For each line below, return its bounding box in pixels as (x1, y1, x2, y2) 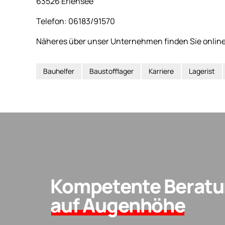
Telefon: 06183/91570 (36, 15, 115, 27)
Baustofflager (89, 66, 134, 76)
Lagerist (189, 66, 215, 76)
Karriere (149, 66, 174, 76)
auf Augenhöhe (50, 191, 186, 218)
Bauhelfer (43, 66, 74, 76)
